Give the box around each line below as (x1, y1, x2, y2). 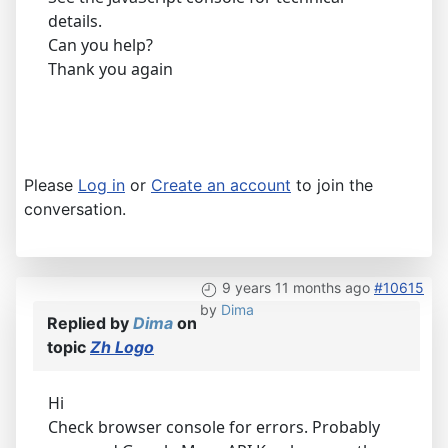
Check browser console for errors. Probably (48, 416, 380, 439)
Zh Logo (90, 337, 154, 358)
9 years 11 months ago (222, 279, 370, 297)
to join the (291, 175, 373, 196)
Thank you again (48, 58, 173, 81)
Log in (78, 175, 125, 196)
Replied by (47, 313, 133, 334)
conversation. (24, 199, 126, 220)
